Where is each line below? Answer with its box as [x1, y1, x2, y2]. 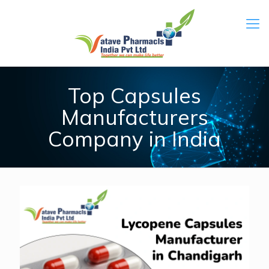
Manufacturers [61, 104, 208, 130]
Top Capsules [68, 82, 201, 109]
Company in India [48, 125, 221, 152]
